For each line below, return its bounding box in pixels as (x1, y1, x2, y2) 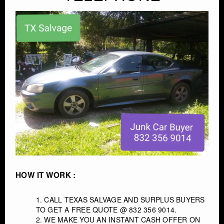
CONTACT (20, 24, 55, 31)
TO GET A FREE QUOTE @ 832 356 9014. (35, 204, 177, 214)
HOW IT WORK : (15, 169, 76, 180)
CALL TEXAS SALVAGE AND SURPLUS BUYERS (44, 194, 205, 204)
